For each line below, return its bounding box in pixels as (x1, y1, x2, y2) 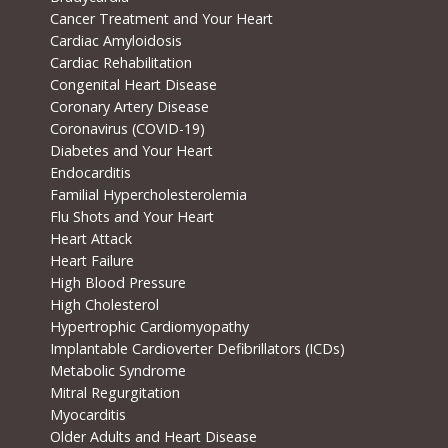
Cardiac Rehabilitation (49, 53, 192, 73)
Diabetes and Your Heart (49, 141, 213, 161)
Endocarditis (49, 163, 131, 183)
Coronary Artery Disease (49, 97, 209, 117)
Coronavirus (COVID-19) (49, 119, 205, 139)
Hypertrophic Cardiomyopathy (49, 317, 249, 337)
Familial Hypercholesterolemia (49, 185, 247, 205)
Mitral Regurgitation (49, 383, 180, 403)
